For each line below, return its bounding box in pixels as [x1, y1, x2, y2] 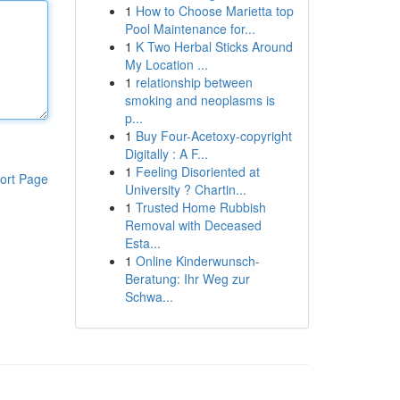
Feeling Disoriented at [135, 162, 260, 180]
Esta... [124, 234, 161, 252]
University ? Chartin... [124, 180, 246, 198]
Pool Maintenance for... [124, 20, 255, 37]
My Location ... [124, 55, 208, 73]
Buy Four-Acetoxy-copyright [135, 127, 292, 145]
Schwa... [124, 287, 173, 305]
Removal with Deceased [124, 216, 262, 234]
